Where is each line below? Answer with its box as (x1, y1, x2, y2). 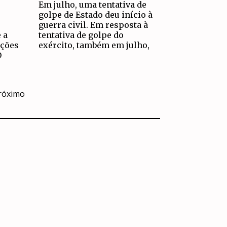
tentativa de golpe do (39, 30, 124, 41)
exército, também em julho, (39, 40, 150, 51)
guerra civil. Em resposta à (39, 20, 148, 30)
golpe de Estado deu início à (39, 10, 153, 20)
